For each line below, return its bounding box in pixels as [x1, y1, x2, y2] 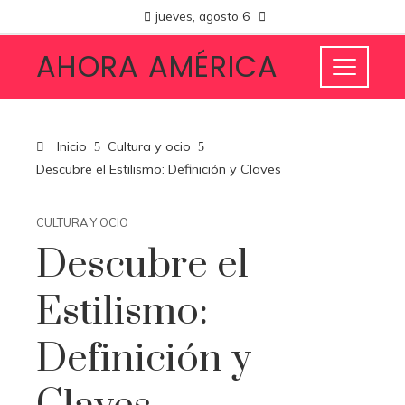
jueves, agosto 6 [155, 8, 250, 24]
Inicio [53, 138, 87, 155]
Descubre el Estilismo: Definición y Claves [36, 161, 281, 177]
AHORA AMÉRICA [36, 46, 278, 87]
